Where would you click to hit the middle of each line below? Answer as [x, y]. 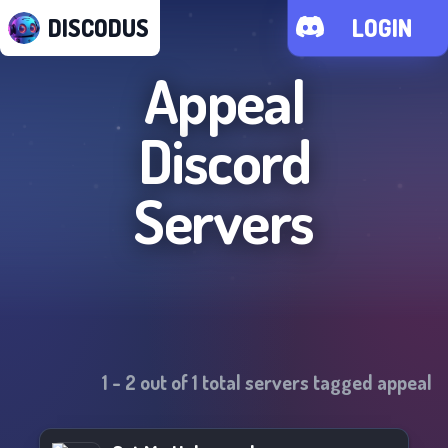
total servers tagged [287, 382]
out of [164, 382]
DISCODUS [98, 27]
